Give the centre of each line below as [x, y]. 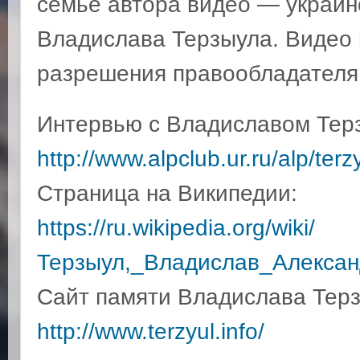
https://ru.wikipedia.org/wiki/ [176, 228]
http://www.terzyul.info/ [151, 331]
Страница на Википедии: [167, 193]
